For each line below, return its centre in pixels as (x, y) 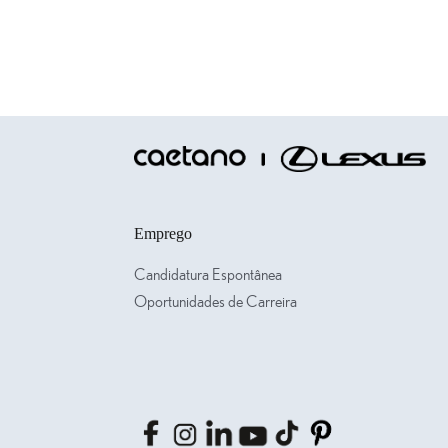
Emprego (163, 233)
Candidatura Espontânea (208, 275)
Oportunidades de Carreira (216, 302)
